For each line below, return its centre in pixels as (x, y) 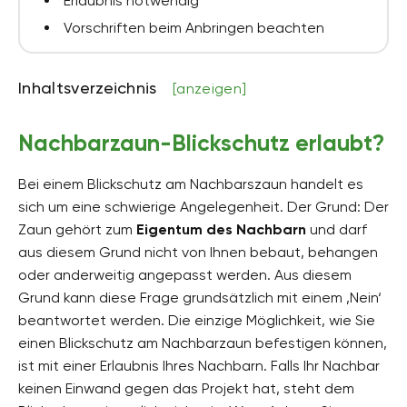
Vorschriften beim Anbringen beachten (194, 27)
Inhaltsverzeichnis (90, 87)
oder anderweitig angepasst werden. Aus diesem (185, 274)
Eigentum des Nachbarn (221, 229)
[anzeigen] (210, 88)
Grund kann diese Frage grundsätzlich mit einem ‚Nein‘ (200, 297)
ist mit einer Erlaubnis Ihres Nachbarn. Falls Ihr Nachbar (199, 365)
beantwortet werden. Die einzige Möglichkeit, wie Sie (197, 320)
